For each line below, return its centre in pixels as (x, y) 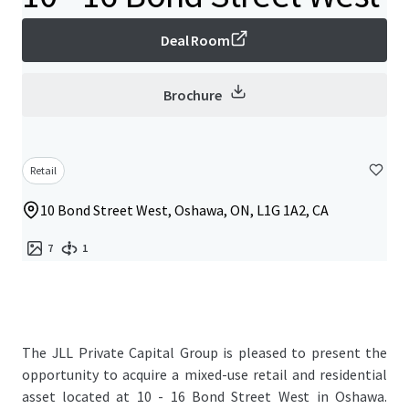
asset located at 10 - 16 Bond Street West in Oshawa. (204, 396)
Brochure (193, 95)
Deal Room (195, 40)
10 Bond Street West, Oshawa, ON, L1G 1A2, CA (184, 210)
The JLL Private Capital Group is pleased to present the (204, 352)
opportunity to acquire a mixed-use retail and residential (204, 374)
